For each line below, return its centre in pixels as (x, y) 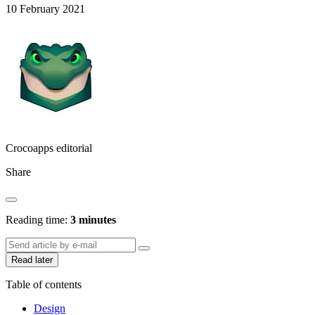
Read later (32, 259)
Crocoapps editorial (49, 148)
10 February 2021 (45, 8)
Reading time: (38, 219)
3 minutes (93, 219)
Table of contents (44, 284)
